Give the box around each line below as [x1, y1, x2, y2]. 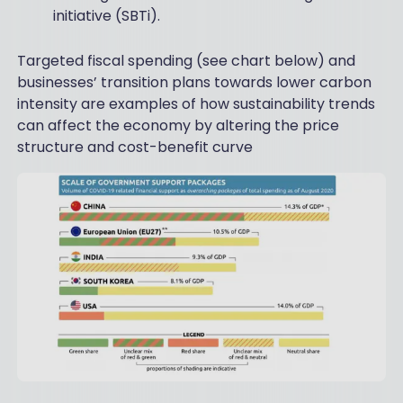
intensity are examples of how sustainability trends [16, 94, 375, 115]
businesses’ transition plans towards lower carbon [16, 72, 372, 94]
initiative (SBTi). [52, 5, 160, 27]
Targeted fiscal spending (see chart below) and [16, 50, 355, 72]
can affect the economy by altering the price [16, 115, 339, 137]
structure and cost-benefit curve [16, 137, 253, 158]
